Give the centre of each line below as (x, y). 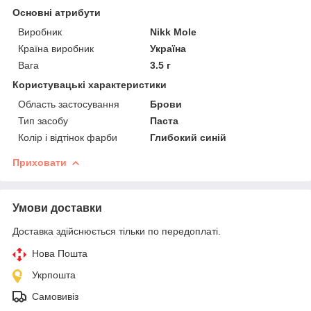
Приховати (40, 162)
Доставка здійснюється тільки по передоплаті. (117, 231)
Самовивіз (55, 296)
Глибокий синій (188, 137)
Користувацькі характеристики (90, 84)
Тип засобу (43, 120)
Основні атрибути (57, 12)
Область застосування (69, 104)
